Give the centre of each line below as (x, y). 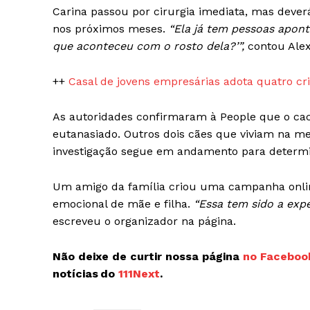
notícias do (85, 274)
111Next (139, 274)
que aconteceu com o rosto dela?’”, (148, 46)
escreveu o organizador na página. (144, 221)
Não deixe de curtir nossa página (148, 257)
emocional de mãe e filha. (123, 204)
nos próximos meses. (111, 29)
